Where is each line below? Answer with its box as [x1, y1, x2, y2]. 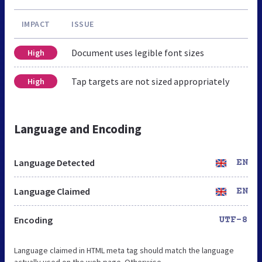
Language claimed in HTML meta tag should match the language [14, 244, 234, 256]
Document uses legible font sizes [71, 46, 204, 58]
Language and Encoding [14, 120, 142, 137]
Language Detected [14, 156, 95, 168]
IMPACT [21, 18, 50, 29]
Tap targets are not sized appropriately [71, 75, 229, 87]
